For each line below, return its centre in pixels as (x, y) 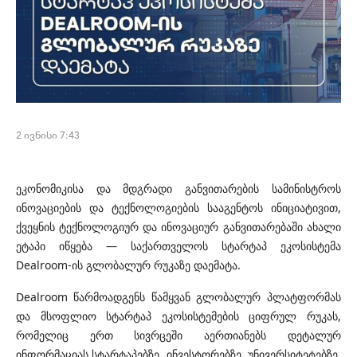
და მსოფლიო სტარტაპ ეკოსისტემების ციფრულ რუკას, (178, 316)
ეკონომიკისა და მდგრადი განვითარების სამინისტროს (178, 189)
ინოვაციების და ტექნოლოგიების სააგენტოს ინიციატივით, (178, 208)
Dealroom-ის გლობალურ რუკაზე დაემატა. (128, 265)
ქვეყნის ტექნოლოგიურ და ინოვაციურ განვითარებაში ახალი (178, 227)
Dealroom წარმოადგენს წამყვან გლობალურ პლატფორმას (178, 297)
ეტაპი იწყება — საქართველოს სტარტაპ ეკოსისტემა (178, 246)
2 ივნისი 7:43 (48, 135)
